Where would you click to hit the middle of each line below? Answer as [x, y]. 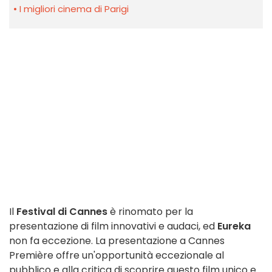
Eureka [234, 226]
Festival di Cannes [62, 212]
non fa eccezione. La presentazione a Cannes [117, 241]
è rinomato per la [150, 212]
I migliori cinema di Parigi [74, 9]
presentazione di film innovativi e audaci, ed [113, 226]
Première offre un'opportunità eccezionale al [117, 256]
